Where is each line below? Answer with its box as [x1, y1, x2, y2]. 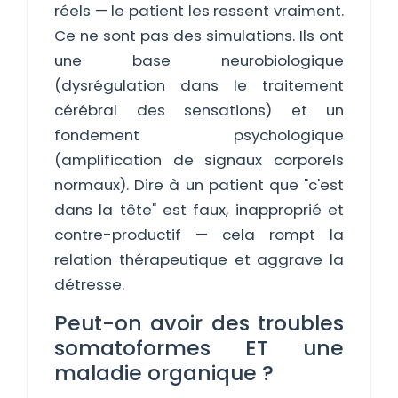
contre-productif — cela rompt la [54, 224, 344, 245]
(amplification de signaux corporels [54, 149, 344, 171]
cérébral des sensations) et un [54, 99, 344, 121]
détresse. [54, 274, 124, 295]
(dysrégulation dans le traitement [54, 75, 344, 96]
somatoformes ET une [54, 333, 344, 362]
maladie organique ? [54, 358, 274, 387]
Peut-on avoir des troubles [54, 308, 344, 338]
